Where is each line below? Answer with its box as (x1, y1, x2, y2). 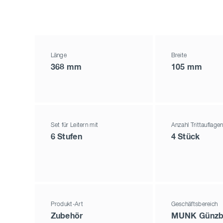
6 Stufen (50, 133, 82, 141)
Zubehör (50, 212, 83, 221)
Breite (171, 53, 187, 59)
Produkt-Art (50, 202, 83, 208)
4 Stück (171, 133, 200, 141)
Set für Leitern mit (50, 122, 99, 129)
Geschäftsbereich (171, 202, 218, 208)
